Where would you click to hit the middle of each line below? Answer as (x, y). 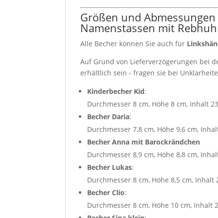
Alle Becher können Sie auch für (134, 43)
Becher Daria (109, 116)
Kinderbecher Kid (116, 91)
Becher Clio (106, 192)
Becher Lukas (110, 167)
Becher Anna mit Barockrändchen (144, 142)
